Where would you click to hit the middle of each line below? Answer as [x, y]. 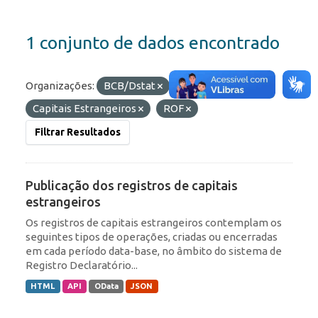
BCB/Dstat [131, 86]
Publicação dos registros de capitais [132, 186]
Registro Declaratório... [82, 265]
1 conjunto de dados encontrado [153, 43]
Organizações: [60, 86]
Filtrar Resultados [78, 132]
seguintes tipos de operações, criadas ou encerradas [152, 237]
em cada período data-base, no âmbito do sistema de [154, 251]
